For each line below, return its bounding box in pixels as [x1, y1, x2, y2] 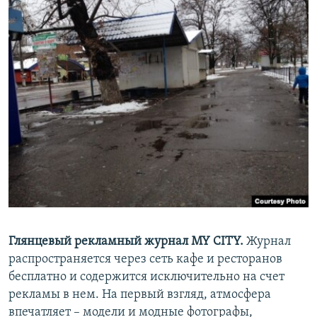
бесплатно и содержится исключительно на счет [8, 270, 284, 284]
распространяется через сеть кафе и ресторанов [8, 253, 282, 267]
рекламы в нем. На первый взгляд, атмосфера [8, 288, 271, 302]
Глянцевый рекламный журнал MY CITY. [8, 235, 246, 249]
